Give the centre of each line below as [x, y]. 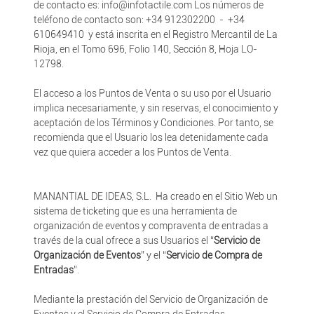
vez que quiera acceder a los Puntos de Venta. [132, 152]
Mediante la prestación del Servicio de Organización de [150, 299]
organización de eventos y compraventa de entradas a [151, 226]
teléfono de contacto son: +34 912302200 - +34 [139, 20]
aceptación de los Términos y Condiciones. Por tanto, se [153, 123]
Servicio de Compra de [214, 255]
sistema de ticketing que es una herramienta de [135, 211]
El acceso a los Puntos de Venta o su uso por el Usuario [152, 93]
